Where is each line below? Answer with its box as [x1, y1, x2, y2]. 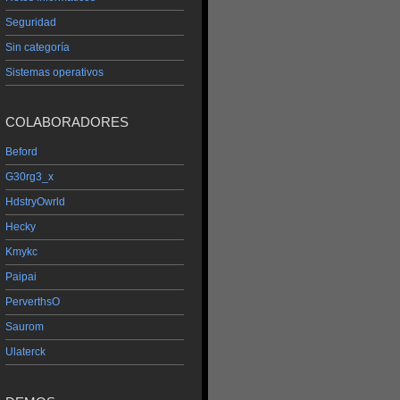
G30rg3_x [5, 171, 54, 184]
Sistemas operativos [5, 65, 104, 79]
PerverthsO [5, 296, 60, 309]
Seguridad [5, 15, 56, 29]
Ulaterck [5, 346, 46, 359]
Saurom [5, 321, 44, 334]
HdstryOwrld [5, 196, 65, 209]
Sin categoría [5, 40, 70, 54]
